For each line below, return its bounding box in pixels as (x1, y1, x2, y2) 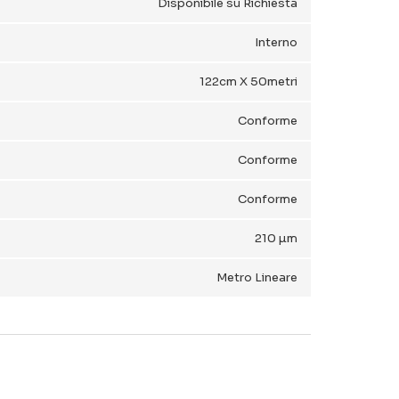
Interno (255, 35, 297, 50)
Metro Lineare (216, 270, 297, 285)
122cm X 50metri (199, 74, 297, 89)
